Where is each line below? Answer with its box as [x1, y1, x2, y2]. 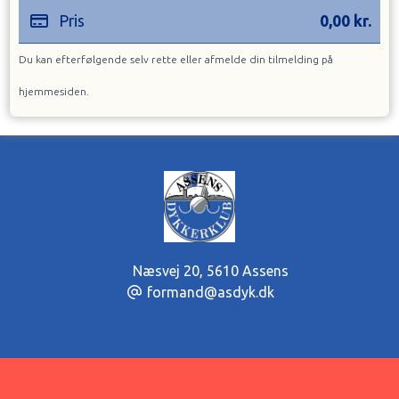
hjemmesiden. [19, 85, 89, 97]
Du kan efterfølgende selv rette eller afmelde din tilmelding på [19, 53, 333, 65]
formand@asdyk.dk [146, 284, 274, 300]
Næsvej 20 [128, 263, 199, 279]
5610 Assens [206, 263, 289, 279]
